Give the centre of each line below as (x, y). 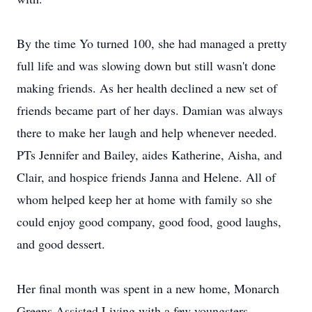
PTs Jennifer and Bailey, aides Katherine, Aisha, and (149, 155)
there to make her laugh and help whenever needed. (147, 132)
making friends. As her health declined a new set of (147, 88)
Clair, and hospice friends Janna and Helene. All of (146, 177)
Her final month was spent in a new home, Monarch (148, 288)
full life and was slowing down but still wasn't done (146, 65)
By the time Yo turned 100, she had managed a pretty (152, 43)
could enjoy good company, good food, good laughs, (149, 221)
